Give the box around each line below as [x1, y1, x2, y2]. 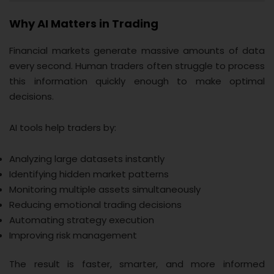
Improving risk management [9, 228, 137, 242]
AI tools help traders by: [9, 120, 116, 134]
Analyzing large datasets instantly [9, 152, 165, 165]
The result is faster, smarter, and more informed [9, 257, 265, 271]
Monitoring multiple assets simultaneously [9, 182, 201, 196]
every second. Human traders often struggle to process [9, 59, 265, 72]
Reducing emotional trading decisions [9, 198, 182, 211]
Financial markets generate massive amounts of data [9, 43, 265, 57]
